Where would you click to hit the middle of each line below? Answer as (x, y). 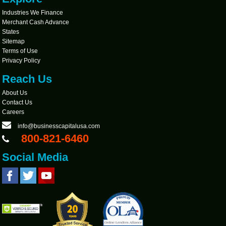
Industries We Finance (33, 13)
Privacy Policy (21, 61)
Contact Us (17, 103)
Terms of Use (20, 51)
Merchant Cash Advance (36, 22)
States (11, 32)
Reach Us (27, 79)
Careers (13, 112)
